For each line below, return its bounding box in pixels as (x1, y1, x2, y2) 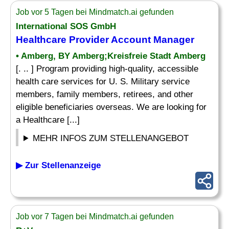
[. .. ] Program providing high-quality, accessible (16, 64, 198, 74)
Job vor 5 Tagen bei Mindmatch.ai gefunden (16, 8, 174, 16)
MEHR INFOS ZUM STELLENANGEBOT (33, 133, 189, 143)
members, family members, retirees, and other (16, 89, 193, 99)
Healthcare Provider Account (16, 34, 153, 45)
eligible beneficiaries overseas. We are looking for (16, 102, 207, 112)
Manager (153, 34, 194, 45)
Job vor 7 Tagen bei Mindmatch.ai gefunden (16, 212, 174, 221)
